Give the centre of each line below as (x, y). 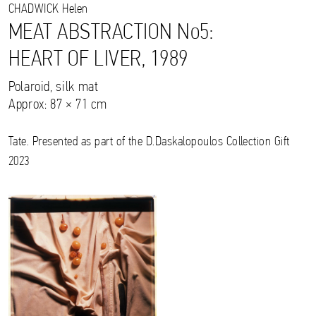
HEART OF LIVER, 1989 (98, 60)
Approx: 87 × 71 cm (58, 105)
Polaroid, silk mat (54, 88)
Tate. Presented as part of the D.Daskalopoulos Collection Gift (149, 142)
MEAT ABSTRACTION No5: (111, 34)
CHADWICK (34, 10)
